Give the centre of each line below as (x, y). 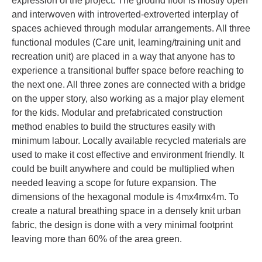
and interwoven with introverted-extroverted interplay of (125, 15)
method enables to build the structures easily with (113, 127)
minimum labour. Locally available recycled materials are (129, 141)
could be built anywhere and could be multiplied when (123, 169)
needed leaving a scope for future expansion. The (114, 183)
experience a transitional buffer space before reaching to (128, 71)
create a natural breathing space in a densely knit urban (126, 211)
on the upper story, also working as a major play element (128, 99)
